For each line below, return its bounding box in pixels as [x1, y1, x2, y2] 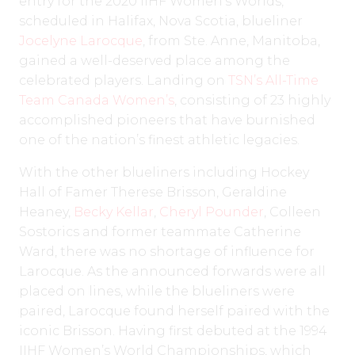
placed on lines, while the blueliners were [19, 283, 295, 299]
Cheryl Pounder [159, 204, 264, 219]
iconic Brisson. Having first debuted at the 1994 [19, 323, 327, 338]
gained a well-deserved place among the [19, 52, 290, 68]
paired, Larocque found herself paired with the [19, 303, 330, 319]
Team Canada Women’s [19, 92, 174, 108]
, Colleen [264, 204, 321, 219]
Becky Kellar [74, 204, 154, 219]
